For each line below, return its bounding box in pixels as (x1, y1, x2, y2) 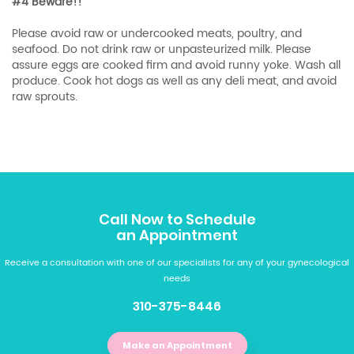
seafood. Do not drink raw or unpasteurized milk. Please (12, 40, 311, 59)
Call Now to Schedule (98, 209, 256, 230)
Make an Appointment (122, 339, 232, 352)
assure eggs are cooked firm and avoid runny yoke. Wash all (12, 56, 341, 75)
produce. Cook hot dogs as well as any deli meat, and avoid (12, 72, 337, 91)
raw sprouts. (12, 88, 77, 107)
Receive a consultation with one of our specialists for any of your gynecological (5, 256, 349, 271)
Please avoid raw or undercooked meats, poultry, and (12, 24, 302, 43)
